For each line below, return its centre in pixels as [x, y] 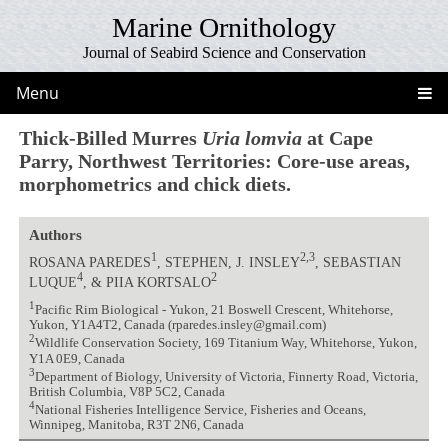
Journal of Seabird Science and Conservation [224, 52]
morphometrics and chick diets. [155, 183]
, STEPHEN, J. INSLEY [228, 261]
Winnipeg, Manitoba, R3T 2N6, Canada [136, 425]
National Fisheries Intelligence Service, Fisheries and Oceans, [200, 410]
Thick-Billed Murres [111, 137]
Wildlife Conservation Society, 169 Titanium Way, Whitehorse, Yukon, [225, 343]
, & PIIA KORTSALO [146, 281]
